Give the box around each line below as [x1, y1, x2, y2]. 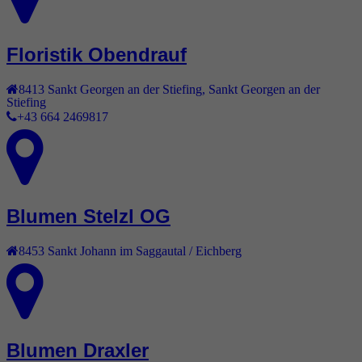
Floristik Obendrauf [6, 44, 187, 66]
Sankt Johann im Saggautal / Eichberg [48, 243, 242, 257]
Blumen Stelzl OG [6, 204, 170, 227]
